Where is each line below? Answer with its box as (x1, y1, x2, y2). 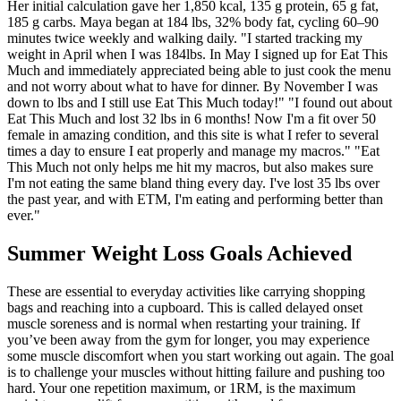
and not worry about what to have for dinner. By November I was (7, 78, 378, 94)
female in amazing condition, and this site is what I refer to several (7, 126, 379, 142)
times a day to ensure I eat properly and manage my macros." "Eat (7, 142, 380, 158)
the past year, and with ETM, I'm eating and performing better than (7, 191, 383, 207)
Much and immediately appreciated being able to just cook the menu (7, 62, 391, 78)
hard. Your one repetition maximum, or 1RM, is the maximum (7, 380, 355, 396)
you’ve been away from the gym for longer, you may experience (7, 331, 370, 347)
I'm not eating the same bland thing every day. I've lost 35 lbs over (7, 175, 380, 191)
